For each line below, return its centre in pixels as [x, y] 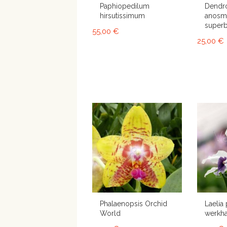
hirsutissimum [122, 16]
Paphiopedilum [125, 6]
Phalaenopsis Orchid [134, 204]
